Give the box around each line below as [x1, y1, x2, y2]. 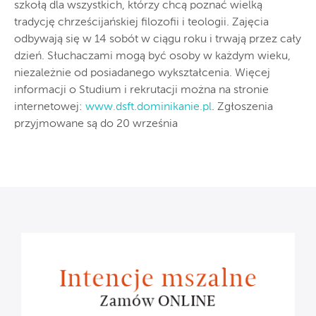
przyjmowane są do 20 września [14, 118, 178, 130]
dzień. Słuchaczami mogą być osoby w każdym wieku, [14, 50, 291, 62]
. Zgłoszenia [212, 101, 273, 113]
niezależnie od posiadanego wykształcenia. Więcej [14, 67, 270, 79]
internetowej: [14, 101, 85, 113]
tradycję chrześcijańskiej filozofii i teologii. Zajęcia [14, 16, 269, 28]
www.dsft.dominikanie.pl [85, 101, 212, 113]
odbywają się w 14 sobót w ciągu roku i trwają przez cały [14, 33, 301, 45]
